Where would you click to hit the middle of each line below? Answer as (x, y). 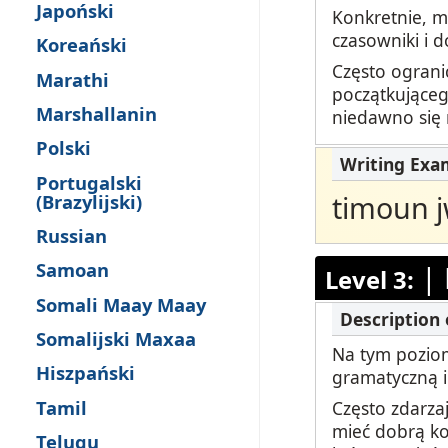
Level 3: (369, 279)
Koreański (81, 45)
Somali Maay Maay (121, 304)
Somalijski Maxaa (116, 339)
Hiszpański (85, 373)
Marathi (72, 79)
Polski (63, 148)
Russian (71, 236)
